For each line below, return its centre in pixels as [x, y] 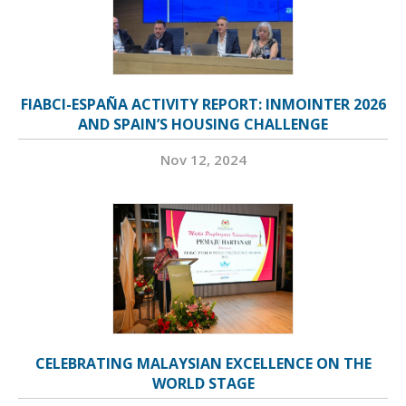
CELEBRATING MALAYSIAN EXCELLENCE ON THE [203, 364]
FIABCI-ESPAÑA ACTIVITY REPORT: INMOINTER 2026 [203, 105]
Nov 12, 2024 [203, 160]
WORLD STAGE [203, 384]
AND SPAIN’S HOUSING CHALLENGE [203, 125]
